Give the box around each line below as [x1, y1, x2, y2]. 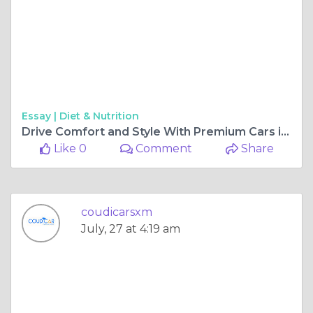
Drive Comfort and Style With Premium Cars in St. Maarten [281, 125, 289, 139]
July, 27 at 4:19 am [81, 222, 180, 236]
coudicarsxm [81, 205, 152, 219]
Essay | [22, 110, 59, 123]
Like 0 [50, 142, 87, 156]
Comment [133, 142, 193, 156]
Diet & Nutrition [59, 110, 139, 123]
